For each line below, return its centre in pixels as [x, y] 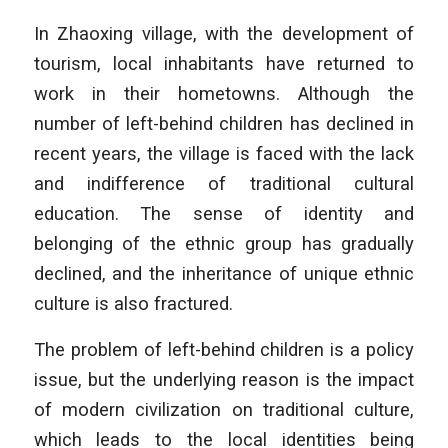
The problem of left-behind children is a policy [224, 349]
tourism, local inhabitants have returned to [224, 64]
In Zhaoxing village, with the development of [224, 34]
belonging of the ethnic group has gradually [224, 244]
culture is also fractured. [133, 304]
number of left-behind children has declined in [224, 124]
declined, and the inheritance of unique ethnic [224, 274]
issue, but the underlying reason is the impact [224, 379]
